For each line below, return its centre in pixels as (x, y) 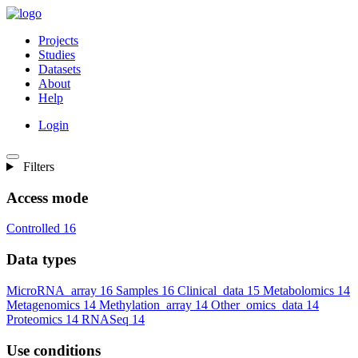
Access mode (47, 197)
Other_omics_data (257, 304)
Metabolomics (298, 290)
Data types (41, 260)
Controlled (33, 229)
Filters (37, 167)
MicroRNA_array (52, 290)
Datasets (60, 69)
